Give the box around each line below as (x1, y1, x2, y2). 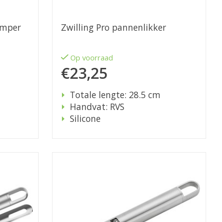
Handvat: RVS (69, 101, 124, 113)
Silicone (69, 112, 101, 125)
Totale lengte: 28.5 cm (69, 89, 161, 101)
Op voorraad (70, 53, 113, 63)
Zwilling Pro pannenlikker (60, 21, 166, 34)
